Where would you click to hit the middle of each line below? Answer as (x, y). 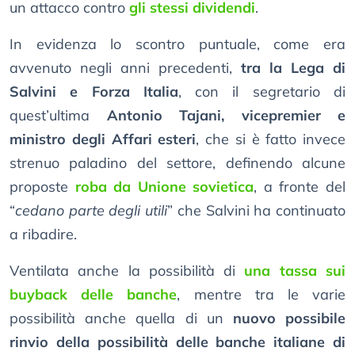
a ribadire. (43, 235)
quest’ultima (58, 116)
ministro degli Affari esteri (103, 139)
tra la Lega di (293, 68)
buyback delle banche (94, 295)
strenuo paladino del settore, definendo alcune (177, 163)
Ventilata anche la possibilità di (127, 271)
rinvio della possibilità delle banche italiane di (177, 342)
